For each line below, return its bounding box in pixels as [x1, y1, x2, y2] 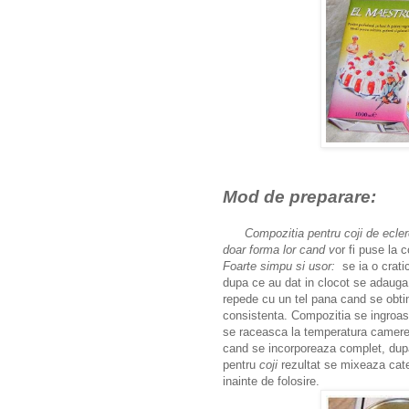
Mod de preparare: [223, 186, 381, 206]
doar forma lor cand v [223, 242, 335, 257]
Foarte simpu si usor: [223, 258, 335, 273]
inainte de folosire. [223, 373, 323, 388]
